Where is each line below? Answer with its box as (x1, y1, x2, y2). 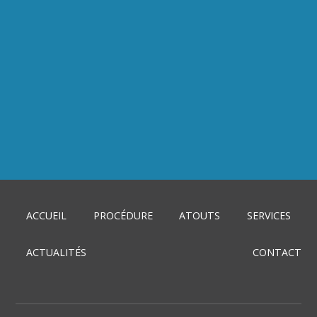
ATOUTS (179, 208, 221, 222)
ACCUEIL (26, 208, 67, 222)
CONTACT (252, 245, 301, 259)
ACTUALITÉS (26, 245, 87, 259)
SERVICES (246, 208, 291, 222)
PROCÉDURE (93, 208, 153, 222)
